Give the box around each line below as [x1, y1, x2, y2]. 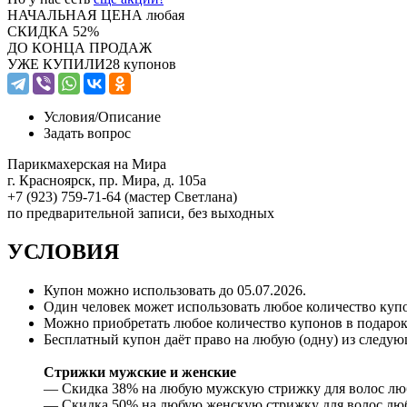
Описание [98, 108, 161, 124]
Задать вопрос [44, 124, 131, 141]
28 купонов [105, 55, 176, 72]
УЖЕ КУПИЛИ [7, 55, 105, 72]
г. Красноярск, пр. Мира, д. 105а [7, 172, 206, 188]
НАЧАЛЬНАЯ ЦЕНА [7, 6, 143, 23]
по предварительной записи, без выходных [7, 204, 274, 221]
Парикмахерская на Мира [7, 155, 166, 172]
